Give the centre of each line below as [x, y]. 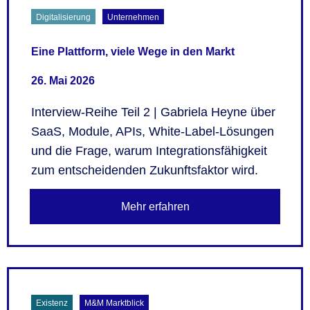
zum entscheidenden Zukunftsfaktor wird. [145, 171]
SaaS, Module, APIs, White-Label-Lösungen [153, 132]
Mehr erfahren [155, 206]
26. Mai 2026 [63, 81]
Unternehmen [134, 18]
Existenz [52, 303]
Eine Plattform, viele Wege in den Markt [133, 52]
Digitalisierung [64, 18]
